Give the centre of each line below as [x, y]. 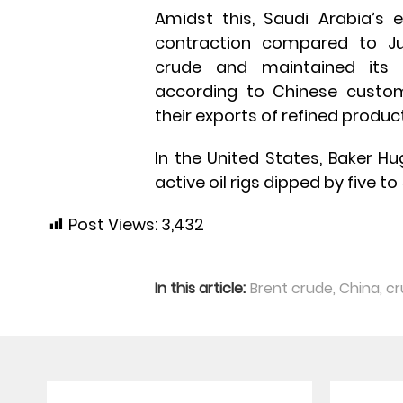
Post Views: [113, 224]
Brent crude [291, 288]
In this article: [200, 288]
